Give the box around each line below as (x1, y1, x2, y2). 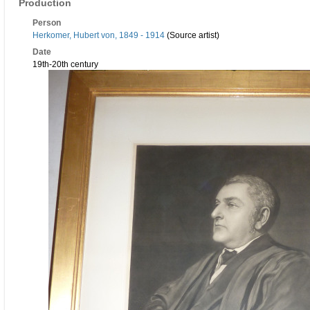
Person (33, 18, 61, 28)
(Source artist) (165, 30, 219, 41)
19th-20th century (33, 60, 98, 70)
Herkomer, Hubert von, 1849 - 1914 (33, 30, 165, 41)
